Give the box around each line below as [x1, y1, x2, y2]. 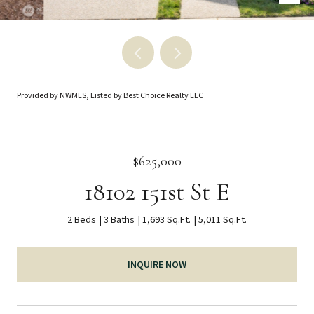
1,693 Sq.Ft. [142, 213, 191, 227]
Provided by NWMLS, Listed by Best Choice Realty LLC [17, 90, 203, 102]
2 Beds [67, 213, 96, 227]
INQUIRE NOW [128, 257, 186, 272]
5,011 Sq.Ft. [198, 213, 247, 227]
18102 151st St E [84, 177, 230, 207]
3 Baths [104, 213, 135, 227]
